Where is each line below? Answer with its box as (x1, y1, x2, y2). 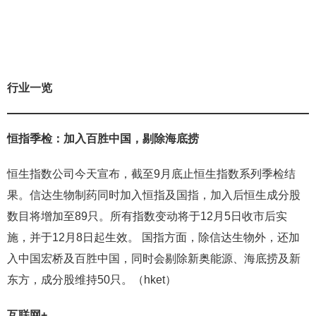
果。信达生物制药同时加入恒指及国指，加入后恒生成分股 (7, 189, 300, 202)
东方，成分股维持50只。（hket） (7, 274, 176, 286)
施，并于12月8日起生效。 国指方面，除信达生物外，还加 (7, 231, 300, 244)
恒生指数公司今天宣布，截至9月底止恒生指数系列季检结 (7, 168, 296, 181)
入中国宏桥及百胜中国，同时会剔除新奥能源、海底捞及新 (7, 253, 300, 265)
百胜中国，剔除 (86, 133, 165, 145)
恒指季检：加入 (7, 133, 86, 145)
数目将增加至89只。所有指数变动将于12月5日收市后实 (7, 210, 287, 223)
